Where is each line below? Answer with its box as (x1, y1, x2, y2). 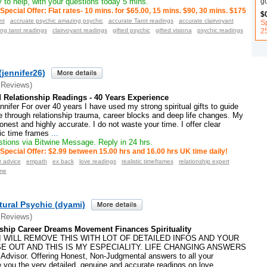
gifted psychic (112, 27, 150, 34)
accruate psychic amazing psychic (10, 17, 103, 24)
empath (26, 158, 47, 165)
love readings (79, 158, 116, 165)
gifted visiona (155, 27, 192, 34)
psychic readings (197, 27, 243, 34)
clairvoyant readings (52, 27, 107, 34)
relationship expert (178, 158, 229, 165)
